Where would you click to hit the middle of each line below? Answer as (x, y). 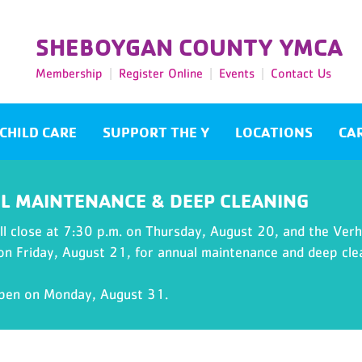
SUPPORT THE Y (156, 132)
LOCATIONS (274, 132)
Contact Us (301, 73)
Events (237, 73)
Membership (69, 73)
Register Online (161, 73)
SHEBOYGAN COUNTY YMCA (189, 46)
